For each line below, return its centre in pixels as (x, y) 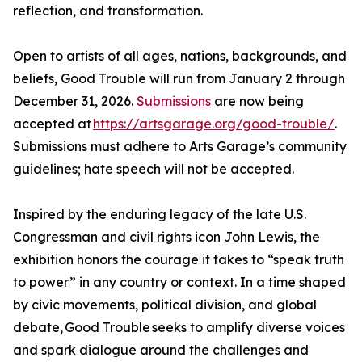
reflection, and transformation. (108, 11)
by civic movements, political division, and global (165, 305)
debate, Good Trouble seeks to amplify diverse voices (179, 328)
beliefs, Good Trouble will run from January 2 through (179, 79)
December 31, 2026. (75, 101)
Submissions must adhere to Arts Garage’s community (180, 147)
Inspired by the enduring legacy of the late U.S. (160, 215)
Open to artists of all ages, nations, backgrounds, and (180, 56)
